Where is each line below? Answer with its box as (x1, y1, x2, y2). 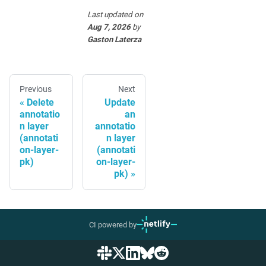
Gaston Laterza (87, 34, 141, 44)
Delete (27, 96, 54, 108)
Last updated (87, 9, 132, 19)
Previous (20, 84, 52, 94)
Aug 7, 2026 (87, 22, 131, 31)
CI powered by (88, 220, 137, 229)
